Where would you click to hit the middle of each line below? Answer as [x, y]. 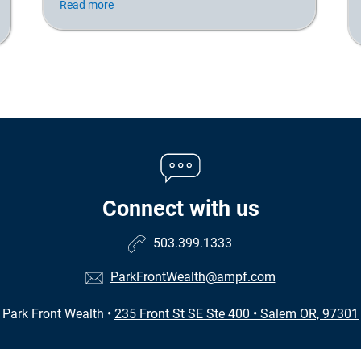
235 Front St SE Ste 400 [182, 313]
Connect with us [180, 208]
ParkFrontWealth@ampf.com [193, 277]
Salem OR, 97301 [309, 313]
